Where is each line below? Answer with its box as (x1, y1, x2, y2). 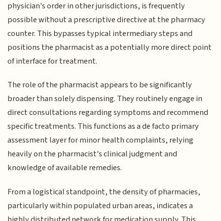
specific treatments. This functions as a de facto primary (7, 120, 199, 133)
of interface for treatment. (7, 55, 98, 67)
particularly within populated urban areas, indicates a (7, 199, 193, 212)
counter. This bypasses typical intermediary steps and (7, 27, 193, 39)
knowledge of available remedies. (7, 162, 122, 174)
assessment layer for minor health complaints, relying (7, 134, 194, 147)
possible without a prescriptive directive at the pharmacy (7, 13, 206, 26)
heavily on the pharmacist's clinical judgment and (7, 148, 178, 160)
